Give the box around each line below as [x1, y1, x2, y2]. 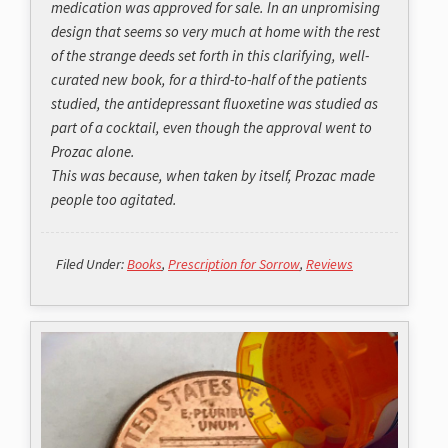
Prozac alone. [51, 142, 135, 162]
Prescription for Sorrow [168, 255, 300, 274]
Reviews [306, 255, 353, 274]
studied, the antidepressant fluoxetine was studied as [51, 94, 378, 114]
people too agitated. [51, 190, 177, 210]
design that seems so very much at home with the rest [51, 22, 380, 42]
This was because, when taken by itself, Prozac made [51, 166, 375, 186]
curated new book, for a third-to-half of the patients [51, 70, 367, 90]
